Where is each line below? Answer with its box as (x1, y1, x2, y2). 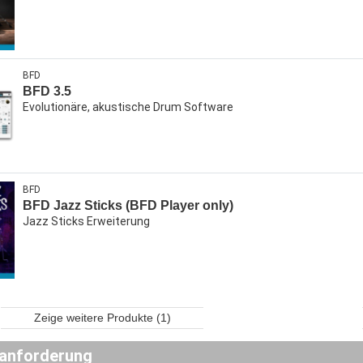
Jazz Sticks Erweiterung (23, 215, 150, 228)
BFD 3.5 (23, 84, 71, 98)
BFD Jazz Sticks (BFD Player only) (23, 199, 233, 212)
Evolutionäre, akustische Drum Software (23, 100, 233, 113)
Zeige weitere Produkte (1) (33, 311, 171, 324)
